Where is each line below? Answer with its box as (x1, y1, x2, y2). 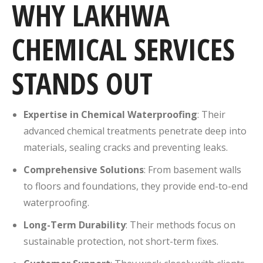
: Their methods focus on (126, 218, 235, 231)
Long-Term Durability (23, 218, 126, 231)
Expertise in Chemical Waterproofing (23, 107, 197, 121)
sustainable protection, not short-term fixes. (23, 234, 218, 248)
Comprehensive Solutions (23, 163, 144, 176)
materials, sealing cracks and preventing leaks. (23, 140, 228, 154)
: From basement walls (144, 163, 241, 176)
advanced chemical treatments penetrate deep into (23, 124, 247, 137)
